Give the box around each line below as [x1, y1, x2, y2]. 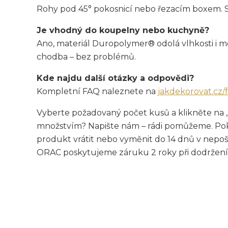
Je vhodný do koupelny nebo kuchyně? [37, 25, 209, 35]
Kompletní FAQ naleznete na [37, 87, 158, 96]
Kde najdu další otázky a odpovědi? [37, 73, 194, 83]
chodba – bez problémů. [37, 52, 136, 62]
